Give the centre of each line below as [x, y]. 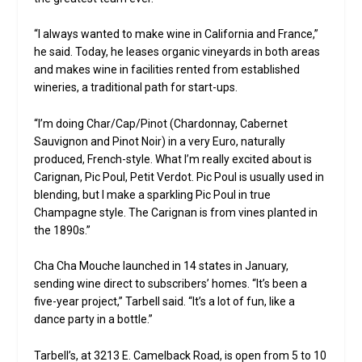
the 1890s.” [63, 230]
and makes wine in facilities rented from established [167, 70]
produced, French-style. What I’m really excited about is [173, 159]
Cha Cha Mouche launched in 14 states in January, [162, 266]
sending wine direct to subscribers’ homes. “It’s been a [171, 284]
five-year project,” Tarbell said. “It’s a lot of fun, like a [165, 302]
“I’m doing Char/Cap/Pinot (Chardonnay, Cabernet [161, 123]
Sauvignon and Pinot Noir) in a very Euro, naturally [160, 141]
